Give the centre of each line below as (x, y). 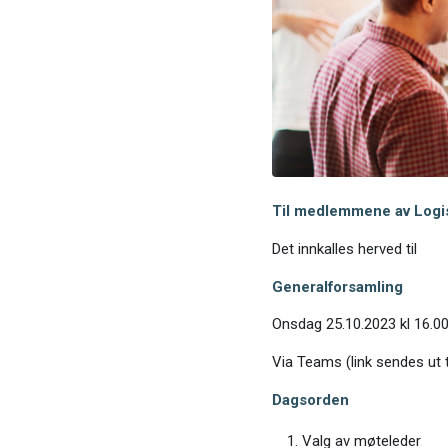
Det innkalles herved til (344, 249)
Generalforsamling (337, 286)
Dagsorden (310, 399)
